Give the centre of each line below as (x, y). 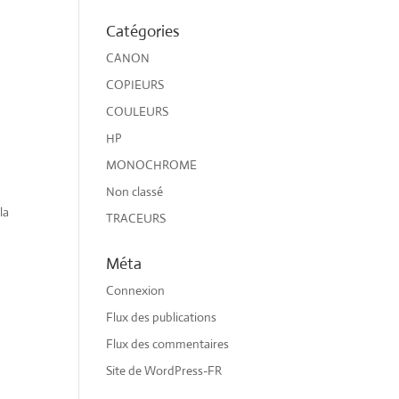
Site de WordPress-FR (164, 370)
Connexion (136, 290)
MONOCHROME (152, 164)
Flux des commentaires (168, 343)
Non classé (135, 191)
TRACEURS (136, 218)
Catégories (143, 31)
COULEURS (138, 111)
